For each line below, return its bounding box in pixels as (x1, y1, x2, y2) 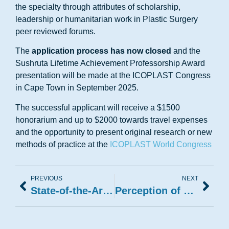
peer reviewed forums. (15, 27, 96, 36)
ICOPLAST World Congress (110, 140, 212, 149)
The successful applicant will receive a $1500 (15, 103, 180, 112)
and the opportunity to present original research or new (15, 127, 212, 136)
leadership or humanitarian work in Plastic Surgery (15, 15, 198, 24)
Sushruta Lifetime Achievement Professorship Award (15, 59, 205, 68)
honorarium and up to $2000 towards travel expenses (15, 115, 208, 124)
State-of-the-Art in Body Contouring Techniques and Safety (103, 185, 113, 197)
